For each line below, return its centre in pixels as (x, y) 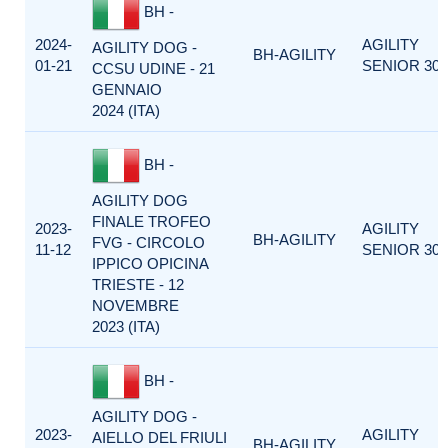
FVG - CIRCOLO (148, 242)
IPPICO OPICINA (150, 263)
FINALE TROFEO (151, 221)
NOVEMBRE (135, 305)
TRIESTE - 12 (138, 284)
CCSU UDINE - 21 (153, 68)
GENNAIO (127, 89)
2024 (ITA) (126, 110)
